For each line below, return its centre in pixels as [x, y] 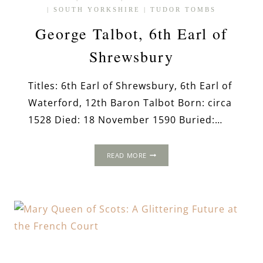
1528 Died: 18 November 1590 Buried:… [125, 119]
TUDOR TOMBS [183, 10]
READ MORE [127, 155]
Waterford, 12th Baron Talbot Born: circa [130, 102]
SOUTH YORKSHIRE [97, 10]
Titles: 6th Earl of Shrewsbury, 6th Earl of [130, 85]
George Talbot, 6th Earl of [131, 33]
